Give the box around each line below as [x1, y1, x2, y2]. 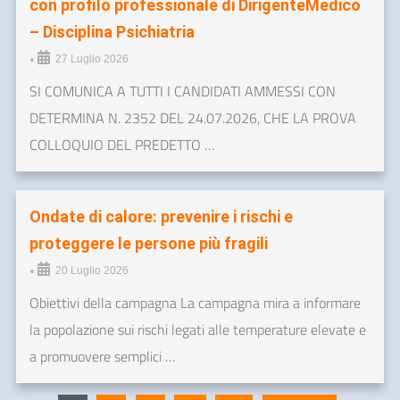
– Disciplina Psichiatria [29, 22, 195, 42]
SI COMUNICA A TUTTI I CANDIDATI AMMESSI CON [29, 80, 336, 103]
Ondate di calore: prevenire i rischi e [29, 207, 293, 227]
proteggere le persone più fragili [29, 234, 268, 254]
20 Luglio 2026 [55, 264, 129, 278]
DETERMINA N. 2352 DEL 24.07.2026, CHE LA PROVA [29, 107, 356, 129]
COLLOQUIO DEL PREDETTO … [29, 134, 214, 156]
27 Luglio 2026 [55, 53, 129, 66]
